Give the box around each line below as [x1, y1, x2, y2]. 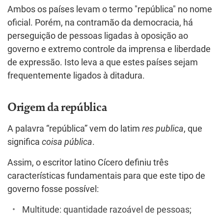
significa [7, 137, 42, 147]
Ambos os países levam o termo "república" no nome [7, 4, 212, 14]
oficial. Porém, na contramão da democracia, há [7, 17, 193, 27]
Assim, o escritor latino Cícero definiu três [7, 157, 168, 167]
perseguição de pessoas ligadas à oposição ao [7, 30, 188, 41]
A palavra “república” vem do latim [7, 123, 142, 134]
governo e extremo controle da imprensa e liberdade [7, 44, 211, 54]
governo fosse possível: [7, 184, 99, 194]
